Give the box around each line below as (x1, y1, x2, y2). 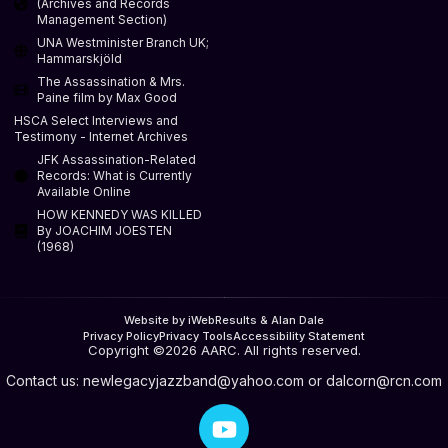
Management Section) (36, 11, 167, 27)
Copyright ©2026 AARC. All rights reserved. (87, 341, 361, 358)
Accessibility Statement (233, 328, 365, 343)
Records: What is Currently (36, 167, 192, 183)
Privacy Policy (83, 328, 159, 343)
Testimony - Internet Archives (14, 128, 188, 144)
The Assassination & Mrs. (36, 73, 185, 89)
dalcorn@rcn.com (326, 371, 442, 389)
